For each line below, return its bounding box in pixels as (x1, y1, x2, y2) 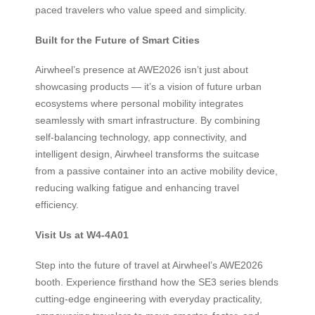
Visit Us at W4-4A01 (35, 229, 129, 240)
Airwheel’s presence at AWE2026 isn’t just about (35, 64, 248, 76)
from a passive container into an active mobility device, (35, 165, 278, 177)
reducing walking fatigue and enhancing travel (35, 182, 239, 194)
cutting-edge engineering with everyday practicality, (35, 292, 262, 304)
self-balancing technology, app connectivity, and (35, 131, 247, 143)
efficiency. (35, 199, 79, 211)
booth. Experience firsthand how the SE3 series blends (35, 276, 278, 288)
